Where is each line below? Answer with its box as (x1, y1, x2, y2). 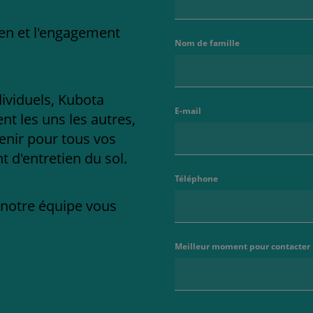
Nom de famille (174, 37, 240, 50)
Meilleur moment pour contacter (174, 240, 310, 253)
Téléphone (174, 173, 218, 185)
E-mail (174, 105, 201, 117)
